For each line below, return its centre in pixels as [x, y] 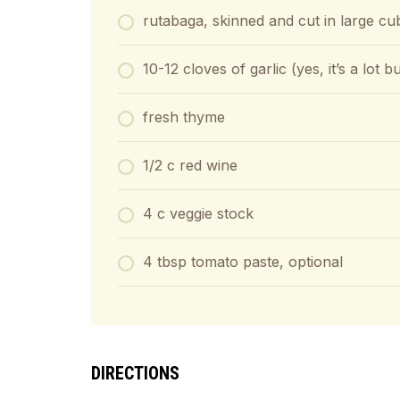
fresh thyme [184, 117]
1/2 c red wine [190, 165]
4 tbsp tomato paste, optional [243, 262]
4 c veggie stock [198, 213]
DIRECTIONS [135, 373]
